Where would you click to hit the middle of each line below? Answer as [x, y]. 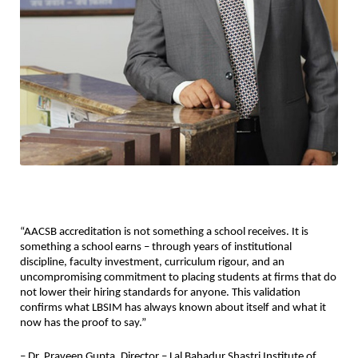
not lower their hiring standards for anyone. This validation [160, 293]
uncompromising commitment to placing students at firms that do [178, 278]
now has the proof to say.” [83, 324]
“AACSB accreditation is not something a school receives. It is [164, 233]
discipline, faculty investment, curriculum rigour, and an [152, 263]
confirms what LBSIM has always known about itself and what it [173, 308]
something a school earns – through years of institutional [156, 248]
